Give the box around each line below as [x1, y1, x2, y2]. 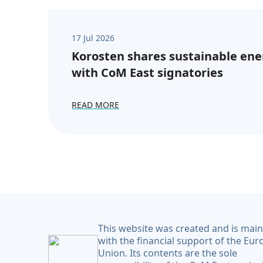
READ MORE [72, 99, 119, 110]
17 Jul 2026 [72, 32, 114, 43]
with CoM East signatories [72, 65, 223, 80]
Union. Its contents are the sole [98, 247, 237, 259]
